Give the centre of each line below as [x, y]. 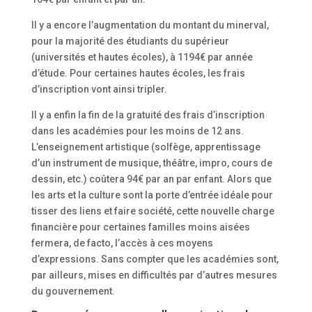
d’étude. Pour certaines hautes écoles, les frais [138, 73]
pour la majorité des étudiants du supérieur [130, 41]
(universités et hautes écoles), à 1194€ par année [142, 57]
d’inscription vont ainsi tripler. [99, 89]
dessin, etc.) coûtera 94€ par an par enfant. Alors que [151, 179]
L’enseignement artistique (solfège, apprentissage [146, 147]
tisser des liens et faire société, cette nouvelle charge [153, 211]
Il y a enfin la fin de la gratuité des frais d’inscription [148, 115]
